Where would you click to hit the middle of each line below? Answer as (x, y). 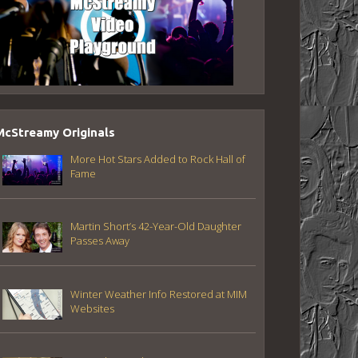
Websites (92, 308)
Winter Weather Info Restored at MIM (158, 294)
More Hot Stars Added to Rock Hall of (157, 159)
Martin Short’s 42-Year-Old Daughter (155, 227)
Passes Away (99, 241)
